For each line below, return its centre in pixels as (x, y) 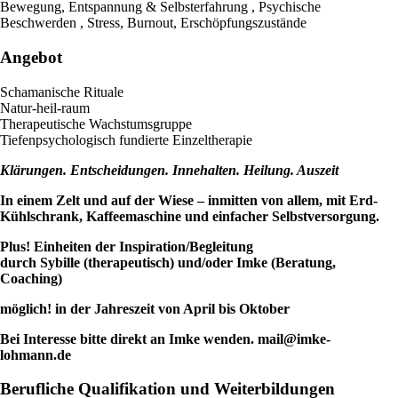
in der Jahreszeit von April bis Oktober (172, 308)
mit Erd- (352, 200)
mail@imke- (294, 338)
